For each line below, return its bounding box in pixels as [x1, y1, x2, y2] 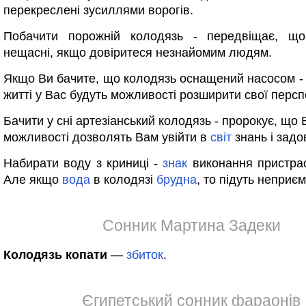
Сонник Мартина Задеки [102, 217, 281, 234]
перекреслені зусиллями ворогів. [3, 3, 193, 17]
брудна [156, 173, 197, 186]
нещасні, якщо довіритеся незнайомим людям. [3, 46, 272, 59]
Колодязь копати [3, 248, 107, 262]
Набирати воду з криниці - [3, 156, 163, 170]
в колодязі [90, 173, 156, 186]
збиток [126, 248, 163, 262]
